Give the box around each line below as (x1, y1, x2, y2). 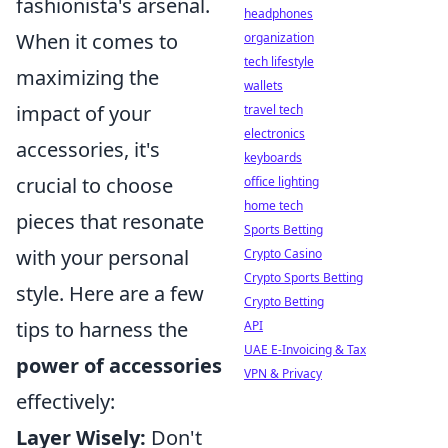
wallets (244, 77, 283, 94)
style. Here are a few (16, 280, 204, 308)
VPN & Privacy (244, 365, 322, 382)
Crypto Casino (244, 245, 322, 262)
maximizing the (16, 64, 159, 92)
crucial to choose (16, 172, 173, 200)
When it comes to (16, 28, 178, 56)
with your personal (16, 244, 189, 272)
